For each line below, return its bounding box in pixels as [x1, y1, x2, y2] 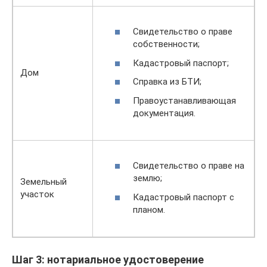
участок [20, 188, 54, 200]
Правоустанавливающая [133, 95, 236, 106]
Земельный [20, 176, 67, 187]
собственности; [133, 39, 200, 49]
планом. [133, 204, 165, 215]
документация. [133, 107, 195, 119]
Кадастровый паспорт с [133, 191, 234, 203]
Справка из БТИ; [133, 76, 201, 87]
